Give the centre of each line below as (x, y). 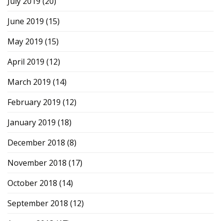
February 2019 (34, 102)
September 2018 (38, 203)
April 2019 (26, 61)
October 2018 (32, 183)
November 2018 (37, 163)
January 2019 (32, 122)
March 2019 (29, 82)
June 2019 (26, 21)
